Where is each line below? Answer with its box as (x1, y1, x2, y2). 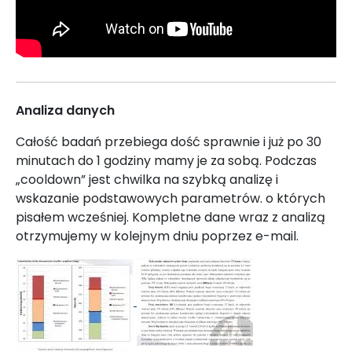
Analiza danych (16, 101, 115, 119)
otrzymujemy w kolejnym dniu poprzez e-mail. (16, 226, 299, 245)
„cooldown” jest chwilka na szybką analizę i (16, 170, 278, 189)
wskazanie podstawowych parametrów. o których (16, 189, 325, 207)
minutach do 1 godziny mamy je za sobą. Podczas (16, 151, 317, 170)
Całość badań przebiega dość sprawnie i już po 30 (16, 132, 321, 151)
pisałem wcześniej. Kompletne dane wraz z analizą (16, 207, 325, 226)
